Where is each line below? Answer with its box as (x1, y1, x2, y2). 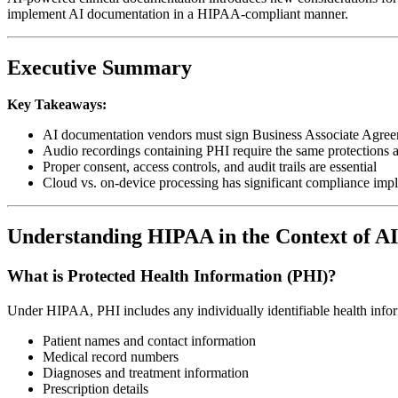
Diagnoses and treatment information (43, 364, 249, 380)
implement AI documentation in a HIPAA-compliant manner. (7, 5, 348, 21)
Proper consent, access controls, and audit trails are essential (43, 159, 377, 175)
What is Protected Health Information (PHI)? (7, 267, 337, 286)
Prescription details (43, 380, 148, 396)
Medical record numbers (43, 348, 179, 364)
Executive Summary (7, 55, 192, 79)
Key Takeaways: (7, 97, 107, 113)
